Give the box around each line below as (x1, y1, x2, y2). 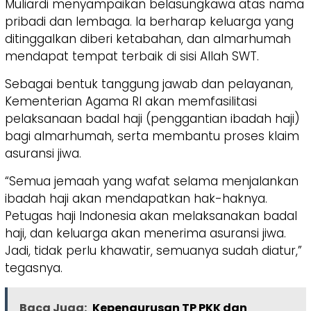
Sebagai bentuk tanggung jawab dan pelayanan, (5, 75, 293, 92)
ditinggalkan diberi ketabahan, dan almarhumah (5, 30, 291, 47)
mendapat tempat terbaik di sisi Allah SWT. (5, 47, 259, 65)
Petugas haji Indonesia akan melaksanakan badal (5, 207, 297, 224)
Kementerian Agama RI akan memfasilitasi (5, 92, 257, 110)
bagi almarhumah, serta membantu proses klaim (5, 127, 299, 144)
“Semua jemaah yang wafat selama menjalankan (5, 172, 299, 190)
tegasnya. (5, 259, 62, 276)
